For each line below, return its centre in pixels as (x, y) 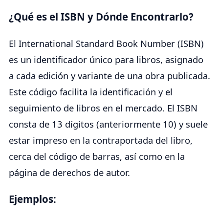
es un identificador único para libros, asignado (106, 60)
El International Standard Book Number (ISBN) (106, 44)
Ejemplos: (33, 199)
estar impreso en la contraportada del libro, (101, 140)
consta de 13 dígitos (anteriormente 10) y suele (108, 124)
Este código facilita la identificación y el (91, 92)
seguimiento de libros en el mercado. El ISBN (103, 108)
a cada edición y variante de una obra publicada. (109, 76)
